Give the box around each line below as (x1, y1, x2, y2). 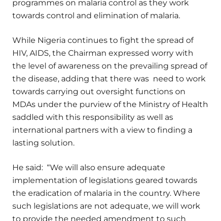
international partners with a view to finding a (12, 125, 192, 135)
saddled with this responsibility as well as (12, 112, 173, 122)
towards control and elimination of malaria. (12, 10, 180, 20)
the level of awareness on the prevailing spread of (12, 61, 207, 71)
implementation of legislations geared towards (12, 176, 197, 185)
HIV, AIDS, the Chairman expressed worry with (12, 48, 193, 58)
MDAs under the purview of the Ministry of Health (12, 99, 208, 109)
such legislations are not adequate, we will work (12, 201, 200, 211)
